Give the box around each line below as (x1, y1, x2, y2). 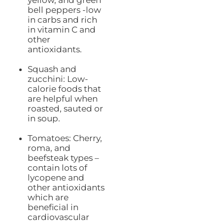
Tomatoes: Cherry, (27, 133, 102, 143)
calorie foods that (27, 83, 101, 94)
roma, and (27, 143, 71, 153)
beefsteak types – (27, 152, 99, 163)
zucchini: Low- (27, 74, 88, 84)
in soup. (27, 113, 60, 123)
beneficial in (27, 202, 78, 212)
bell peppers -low (27, 4, 101, 15)
